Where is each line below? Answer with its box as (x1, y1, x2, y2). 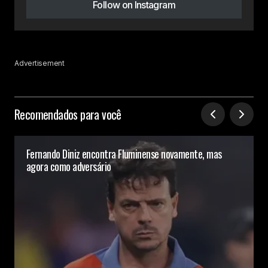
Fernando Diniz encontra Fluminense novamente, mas (26, 146, 222, 162)
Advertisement (14, 59, 65, 68)
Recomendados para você (14, 105, 121, 124)
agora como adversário (26, 159, 111, 175)
